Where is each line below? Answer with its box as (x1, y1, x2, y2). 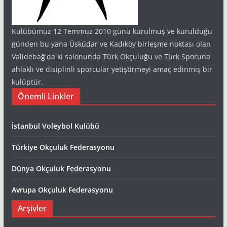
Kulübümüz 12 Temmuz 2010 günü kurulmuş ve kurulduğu (11, 26, 212, 36)
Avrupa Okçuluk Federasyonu (11, 185, 113, 195)
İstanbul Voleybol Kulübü (11, 121, 99, 131)
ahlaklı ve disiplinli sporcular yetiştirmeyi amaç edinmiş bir (11, 64, 212, 74)
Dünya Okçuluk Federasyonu (11, 164, 111, 174)
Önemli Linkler (17, 91, 74, 102)
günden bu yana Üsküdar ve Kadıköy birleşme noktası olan (11, 39, 211, 49)
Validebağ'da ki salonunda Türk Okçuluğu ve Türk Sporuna (11, 52, 210, 62)
